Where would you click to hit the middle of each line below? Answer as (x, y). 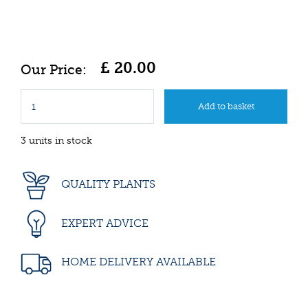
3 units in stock (56, 141)
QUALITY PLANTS (107, 184)
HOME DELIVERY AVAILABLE (137, 262)
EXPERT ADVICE (103, 223)
